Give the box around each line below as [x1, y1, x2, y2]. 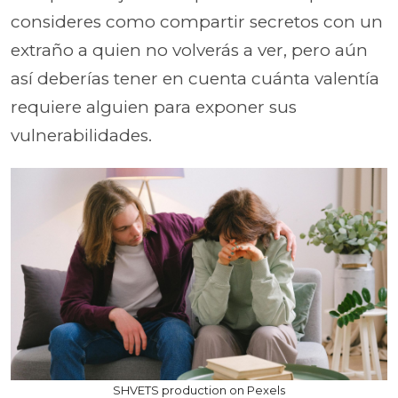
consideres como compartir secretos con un [11, 12, 383, 32]
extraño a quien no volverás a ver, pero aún [11, 40, 368, 60]
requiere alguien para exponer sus [11, 97, 297, 117]
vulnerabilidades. [11, 125, 152, 146]
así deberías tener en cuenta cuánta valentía [11, 68, 379, 89]
